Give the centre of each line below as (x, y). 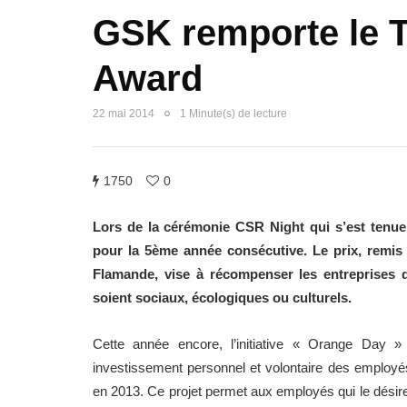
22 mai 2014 (124, 114)
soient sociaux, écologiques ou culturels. (222, 298)
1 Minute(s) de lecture (233, 114)
